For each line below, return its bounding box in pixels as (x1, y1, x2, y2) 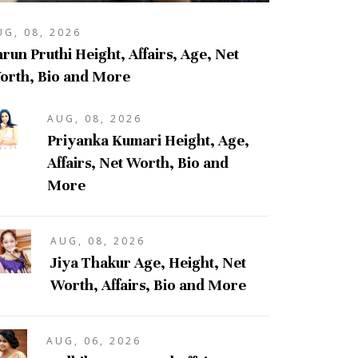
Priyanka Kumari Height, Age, (46, 130, 249, 149)
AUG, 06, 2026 (46, 333, 141, 348)
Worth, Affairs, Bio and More (50, 275, 246, 294)
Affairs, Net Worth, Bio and (46, 153, 229, 172)
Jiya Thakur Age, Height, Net (50, 253, 246, 272)
